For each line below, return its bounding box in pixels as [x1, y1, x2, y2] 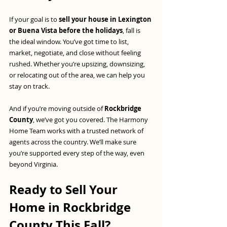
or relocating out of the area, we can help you [9, 70, 146, 80]
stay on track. [9, 82, 50, 91]
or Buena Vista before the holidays [9, 26, 123, 35]
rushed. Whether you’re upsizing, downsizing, [9, 59, 146, 69]
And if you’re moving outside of [9, 104, 104, 113]
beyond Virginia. [9, 160, 58, 169]
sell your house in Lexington [59, 15, 153, 24]
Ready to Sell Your [9, 181, 121, 199]
